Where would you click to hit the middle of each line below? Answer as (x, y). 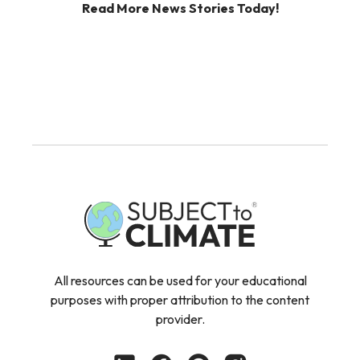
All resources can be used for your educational (180, 281)
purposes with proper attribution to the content (180, 300)
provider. (180, 319)
